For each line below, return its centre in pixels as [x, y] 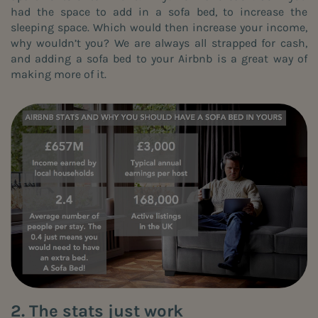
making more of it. [59, 74]
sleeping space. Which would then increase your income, [159, 27]
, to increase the [261, 11]
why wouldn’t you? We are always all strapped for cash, [159, 43]
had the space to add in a [89, 11]
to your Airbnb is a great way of [220, 58]
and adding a [49, 58]
